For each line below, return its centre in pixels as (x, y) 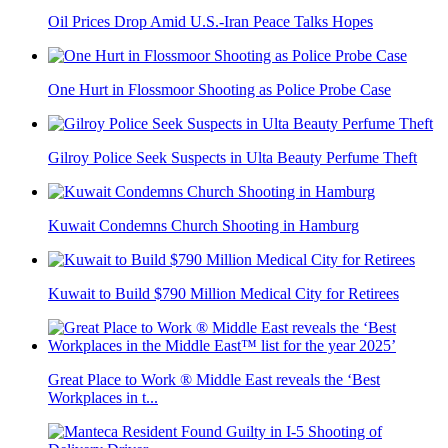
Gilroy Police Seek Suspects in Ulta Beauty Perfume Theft (232, 157)
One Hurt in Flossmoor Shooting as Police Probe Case (219, 89)
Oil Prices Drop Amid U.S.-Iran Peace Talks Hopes (210, 21)
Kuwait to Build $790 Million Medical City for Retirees (223, 293)
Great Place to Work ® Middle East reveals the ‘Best (214, 379)
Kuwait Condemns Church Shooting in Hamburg (203, 225)
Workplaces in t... (103, 397)
